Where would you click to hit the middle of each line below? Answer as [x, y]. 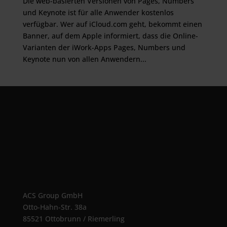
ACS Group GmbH [52, 195]
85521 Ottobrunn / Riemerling [73, 219]
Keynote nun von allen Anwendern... [84, 59]
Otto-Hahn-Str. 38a [54, 207]
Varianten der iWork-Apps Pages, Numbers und [104, 47]
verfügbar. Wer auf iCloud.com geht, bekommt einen [112, 24]
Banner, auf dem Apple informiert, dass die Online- [110, 36]
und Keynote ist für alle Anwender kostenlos [98, 12]
